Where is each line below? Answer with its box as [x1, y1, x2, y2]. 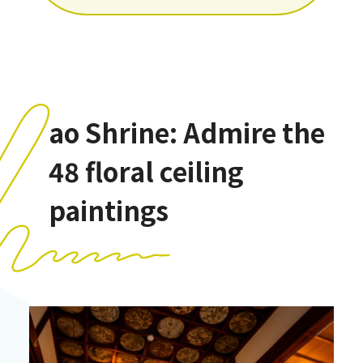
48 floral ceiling [48, 152, 243, 190]
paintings [48, 190, 169, 228]
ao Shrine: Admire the [48, 113, 325, 151]
